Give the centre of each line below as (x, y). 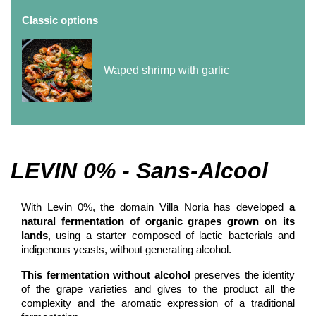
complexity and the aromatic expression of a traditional (158, 303)
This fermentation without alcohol (106, 274)
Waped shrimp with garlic (166, 70)
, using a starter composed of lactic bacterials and (171, 235)
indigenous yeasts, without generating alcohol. (126, 249)
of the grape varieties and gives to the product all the (158, 288)
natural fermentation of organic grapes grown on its (158, 221)
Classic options (60, 20)
